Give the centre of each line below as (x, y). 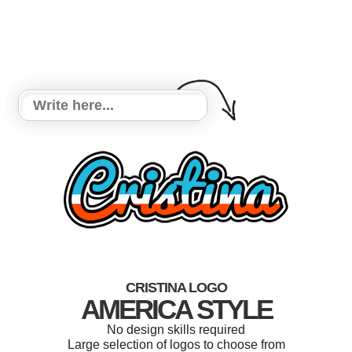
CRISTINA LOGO (176, 288)
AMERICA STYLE (176, 309)
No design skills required (176, 330)
